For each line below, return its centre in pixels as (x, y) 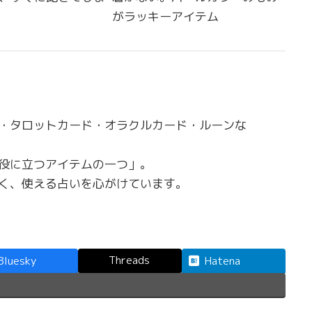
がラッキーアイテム (166, 17)
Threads (129, 260)
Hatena (222, 260)
